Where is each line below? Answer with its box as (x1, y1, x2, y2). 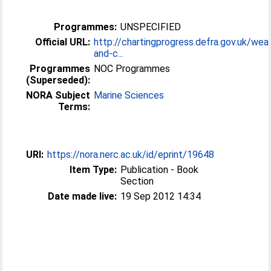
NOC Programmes (94, 63, 171, 74)
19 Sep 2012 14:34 (120, 191, 201, 202)
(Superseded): (26, 74, 91, 86)
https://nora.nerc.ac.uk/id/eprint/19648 (47, 149, 215, 160)
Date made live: (48, 191, 117, 202)
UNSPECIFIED (120, 21, 181, 33)
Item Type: (70, 164, 117, 175)
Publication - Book (120, 164, 199, 175)
